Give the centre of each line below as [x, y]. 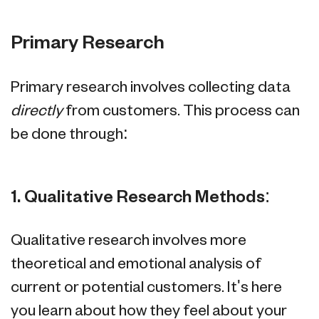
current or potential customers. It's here [146, 288]
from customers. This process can [183, 112]
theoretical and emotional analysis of [136, 265]
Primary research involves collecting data [151, 88]
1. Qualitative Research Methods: [140, 198]
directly [38, 112]
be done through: [69, 135]
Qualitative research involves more [129, 241]
